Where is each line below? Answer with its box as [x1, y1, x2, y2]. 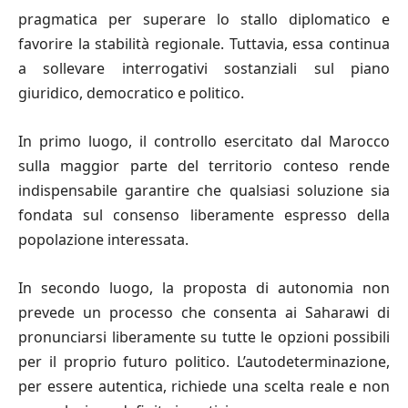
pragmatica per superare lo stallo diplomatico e [18, 8, 390, 29]
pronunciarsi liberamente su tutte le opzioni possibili [18, 326, 390, 347]
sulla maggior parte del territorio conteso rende [18, 155, 390, 176]
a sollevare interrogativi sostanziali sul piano [18, 57, 390, 78]
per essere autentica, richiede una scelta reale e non [18, 375, 390, 396]
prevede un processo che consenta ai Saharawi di [18, 301, 390, 322]
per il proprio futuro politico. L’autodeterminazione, [18, 351, 390, 372]
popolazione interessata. [18, 229, 189, 250]
